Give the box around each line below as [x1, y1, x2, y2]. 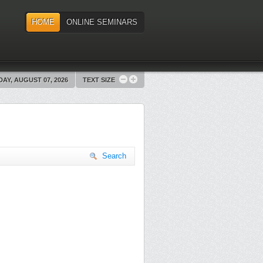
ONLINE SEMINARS [66, 18, 137, 26]
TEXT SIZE [83, 76, 115, 83]
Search [102, 151, 126, 160]
